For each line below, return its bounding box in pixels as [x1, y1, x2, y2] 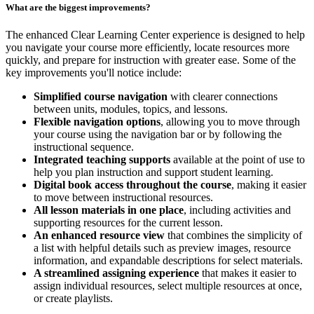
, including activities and [184, 204, 291, 217]
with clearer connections [168, 90, 278, 103]
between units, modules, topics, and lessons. [34, 103, 228, 116]
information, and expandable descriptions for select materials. [34, 254, 303, 267]
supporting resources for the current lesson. [34, 217, 223, 229]
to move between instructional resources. [34, 191, 213, 204]
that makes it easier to [199, 267, 296, 280]
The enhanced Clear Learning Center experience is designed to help [6, 29, 305, 41]
